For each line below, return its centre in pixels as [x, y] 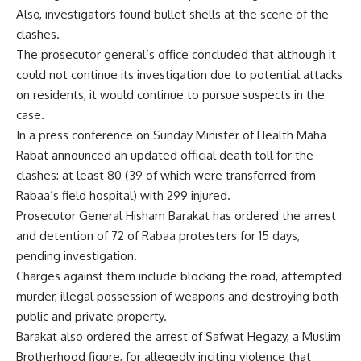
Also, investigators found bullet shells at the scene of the [172, 15]
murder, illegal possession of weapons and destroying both [177, 297]
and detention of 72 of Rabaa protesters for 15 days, [158, 236]
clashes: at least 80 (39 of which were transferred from [166, 176]
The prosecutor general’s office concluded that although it [176, 55]
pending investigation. [77, 256]
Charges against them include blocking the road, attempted [179, 276]
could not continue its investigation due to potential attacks [179, 75]
